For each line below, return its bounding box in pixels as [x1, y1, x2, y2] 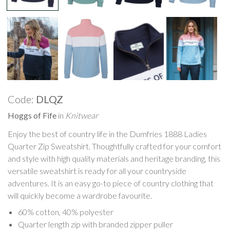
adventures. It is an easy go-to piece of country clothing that [8, 178, 214, 188]
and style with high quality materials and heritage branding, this [8, 153, 220, 163]
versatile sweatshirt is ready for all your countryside [8, 165, 186, 176]
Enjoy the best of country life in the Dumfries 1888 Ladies [8, 128, 207, 139]
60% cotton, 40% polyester [18, 206, 113, 217]
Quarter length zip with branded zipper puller [18, 219, 173, 229]
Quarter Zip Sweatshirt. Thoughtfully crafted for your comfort [8, 141, 221, 151]
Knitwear [65, 110, 98, 120]
